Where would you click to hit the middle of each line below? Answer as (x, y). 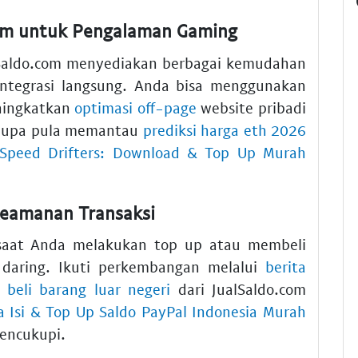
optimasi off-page (135, 107)
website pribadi (251, 107)
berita (286, 267)
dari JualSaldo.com (239, 289)
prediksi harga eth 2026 (225, 129)
